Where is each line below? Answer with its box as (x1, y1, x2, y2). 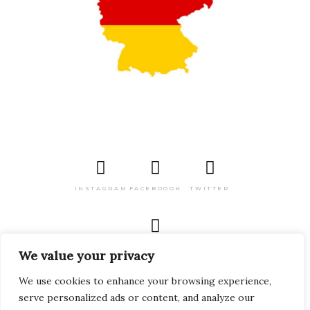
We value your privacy (19, 248, 154, 264)
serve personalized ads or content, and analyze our (19, 291, 255, 304)
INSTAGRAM (74, 185, 128, 192)
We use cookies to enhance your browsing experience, (19, 275, 271, 287)
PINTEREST (129, 242, 181, 250)
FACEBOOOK (129, 185, 182, 192)
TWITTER (190, 185, 230, 192)
